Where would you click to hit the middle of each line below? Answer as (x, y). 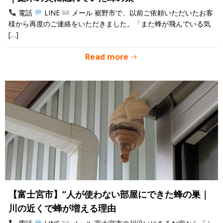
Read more (107, 57)
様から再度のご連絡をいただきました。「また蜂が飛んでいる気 (110, 24)
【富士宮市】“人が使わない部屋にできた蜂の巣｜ (109, 194)
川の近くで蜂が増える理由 (62, 208)
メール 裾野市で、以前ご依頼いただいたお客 (141, 13)
